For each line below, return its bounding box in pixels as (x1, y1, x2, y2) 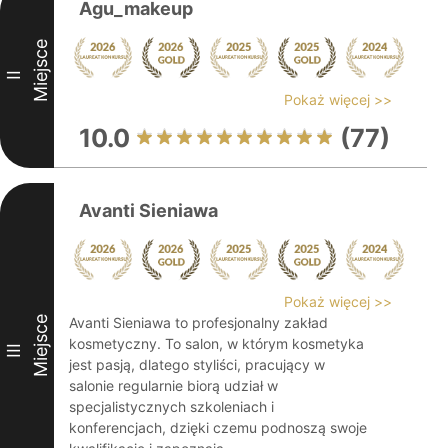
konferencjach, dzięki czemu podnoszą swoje (69, 419, 367, 436)
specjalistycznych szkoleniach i (69, 398, 274, 415)
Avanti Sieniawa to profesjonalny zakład (69, 314, 328, 331)
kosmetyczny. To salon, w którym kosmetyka (69, 335, 364, 352)
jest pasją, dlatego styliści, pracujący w (69, 356, 325, 373)
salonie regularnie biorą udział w (69, 377, 278, 394)
